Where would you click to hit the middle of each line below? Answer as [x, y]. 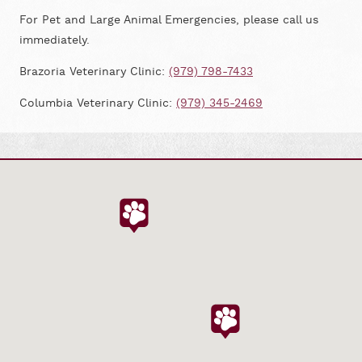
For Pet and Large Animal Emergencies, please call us [169, 20]
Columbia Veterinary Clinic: [98, 104]
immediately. [55, 40]
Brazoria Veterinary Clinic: [94, 72]
